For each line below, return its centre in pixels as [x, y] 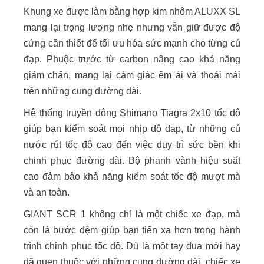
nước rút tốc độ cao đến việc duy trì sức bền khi [132, 145]
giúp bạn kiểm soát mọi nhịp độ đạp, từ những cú [132, 129]
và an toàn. [47, 192]
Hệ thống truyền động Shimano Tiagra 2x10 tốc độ [132, 113]
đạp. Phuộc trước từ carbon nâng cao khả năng [132, 59]
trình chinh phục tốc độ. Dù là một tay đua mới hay [132, 246]
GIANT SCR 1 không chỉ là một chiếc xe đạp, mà [132, 214]
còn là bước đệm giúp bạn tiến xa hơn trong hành [132, 230]
